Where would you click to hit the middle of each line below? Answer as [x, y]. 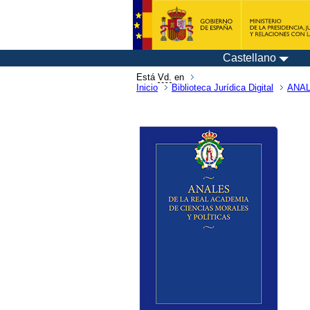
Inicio [147, 88]
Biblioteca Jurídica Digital [222, 88]
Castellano [249, 58]
